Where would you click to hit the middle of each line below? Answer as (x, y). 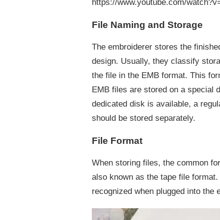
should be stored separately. (144, 118)
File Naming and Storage (147, 25)
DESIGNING (90, 11)
